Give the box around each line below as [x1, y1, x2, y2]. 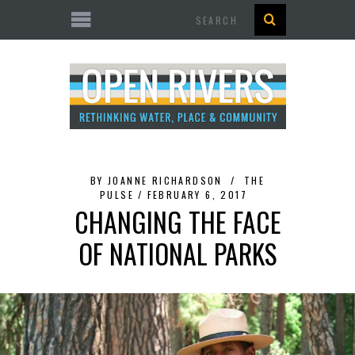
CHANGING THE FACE [74, 202, 281, 242]
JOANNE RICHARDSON [107, 174, 223, 187]
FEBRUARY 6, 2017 [147, 188, 247, 201]
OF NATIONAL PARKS [78, 234, 277, 273]
